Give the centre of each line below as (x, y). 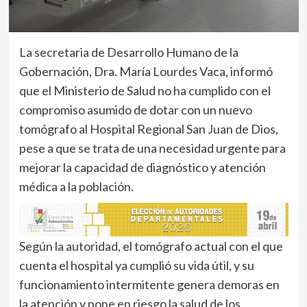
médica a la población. (76, 187)
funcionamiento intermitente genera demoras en (149, 285)
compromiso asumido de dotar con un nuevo (135, 110)
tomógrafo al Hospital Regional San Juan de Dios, (148, 129)
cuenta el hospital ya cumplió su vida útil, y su (136, 266)
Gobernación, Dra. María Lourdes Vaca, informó (146, 72)
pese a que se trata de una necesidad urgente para (152, 148)
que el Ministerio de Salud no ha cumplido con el (145, 91)
